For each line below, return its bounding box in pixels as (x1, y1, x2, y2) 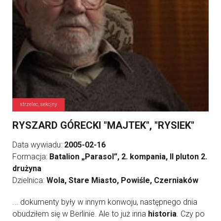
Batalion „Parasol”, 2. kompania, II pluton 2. (49, 152, 207, 162)
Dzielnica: (12, 176, 46, 185)
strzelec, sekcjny (20, 102, 57, 108)
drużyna (12, 164, 41, 174)
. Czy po (177, 209, 205, 219)
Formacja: (12, 152, 49, 162)
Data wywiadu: (12, 140, 64, 150)
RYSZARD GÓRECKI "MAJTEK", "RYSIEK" (12, 119, 194, 132)
